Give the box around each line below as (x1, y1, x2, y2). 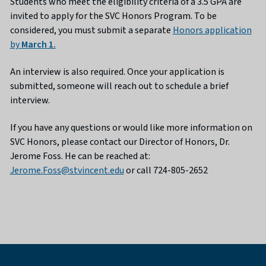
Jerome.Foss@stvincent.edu (9, 164, 124, 178)
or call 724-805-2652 (123, 164, 208, 178)
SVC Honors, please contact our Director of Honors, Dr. (9, 135, 230, 149)
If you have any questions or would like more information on (9, 121, 252, 135)
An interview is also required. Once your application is (9, 65, 224, 79)
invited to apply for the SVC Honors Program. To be (9, 9, 217, 23)
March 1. (21, 38, 56, 52)
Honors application (172, 24, 252, 37)
